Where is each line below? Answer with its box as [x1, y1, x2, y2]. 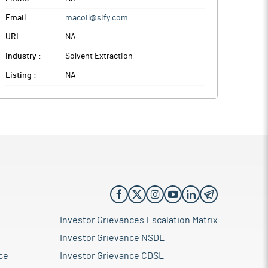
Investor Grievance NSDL [60, 233, 165, 243]
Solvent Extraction [65, 52, 133, 60]
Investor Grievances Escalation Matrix [60, 215, 218, 225]
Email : [5, 14, 31, 22]
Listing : [5, 71, 36, 80]
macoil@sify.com [65, 14, 128, 22]
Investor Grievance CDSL [60, 251, 164, 261]
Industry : [5, 52, 41, 60]
